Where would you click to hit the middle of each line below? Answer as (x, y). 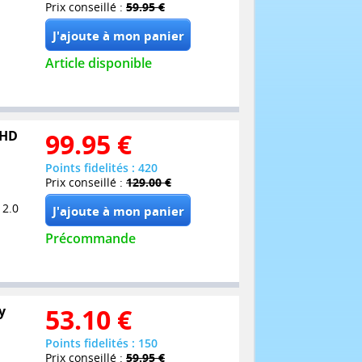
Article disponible (99, 63)
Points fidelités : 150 (101, 343)
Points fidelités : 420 (101, 168)
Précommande (90, 239)
